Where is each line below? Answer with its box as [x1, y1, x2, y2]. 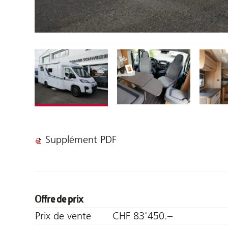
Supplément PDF [45, 133, 117, 146]
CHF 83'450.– [112, 209, 173, 222]
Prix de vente [35, 209, 91, 222]
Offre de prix [35, 193, 83, 205]
